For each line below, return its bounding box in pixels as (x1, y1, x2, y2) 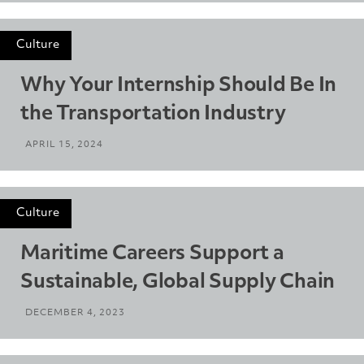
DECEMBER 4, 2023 (25, 308, 125, 318)
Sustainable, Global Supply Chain (20, 272, 335, 292)
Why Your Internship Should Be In (20, 76, 336, 96)
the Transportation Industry (20, 104, 286, 124)
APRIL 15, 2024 (25, 140, 103, 149)
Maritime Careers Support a (20, 244, 284, 264)
